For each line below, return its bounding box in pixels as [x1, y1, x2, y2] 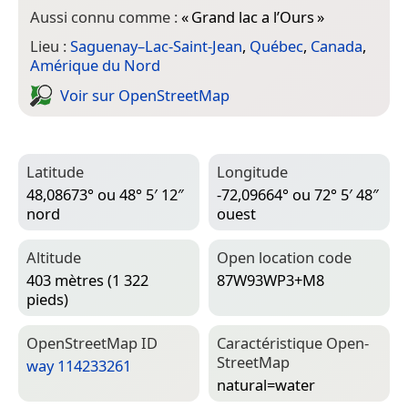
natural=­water [217, 373, 315, 395]
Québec [250, 36, 303, 57]
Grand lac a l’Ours [191, 5, 314, 27]
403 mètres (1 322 [26, 269, 148, 291]
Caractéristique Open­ [217, 332, 369, 354]
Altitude [26, 247, 81, 269]
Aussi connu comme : [30, 5, 181, 27]
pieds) [26, 288, 68, 310]
